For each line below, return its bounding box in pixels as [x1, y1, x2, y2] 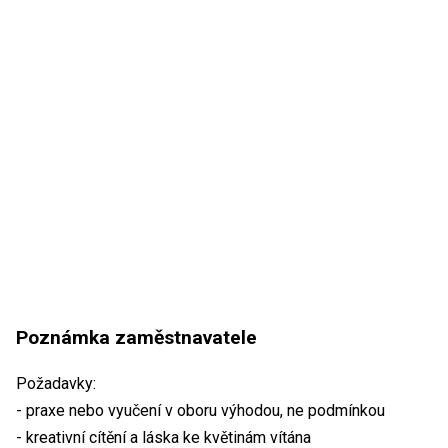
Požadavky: [16, 374, 96, 394]
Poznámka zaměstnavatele [16, 326, 257, 350]
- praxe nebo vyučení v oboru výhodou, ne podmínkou [16, 401, 385, 421]
